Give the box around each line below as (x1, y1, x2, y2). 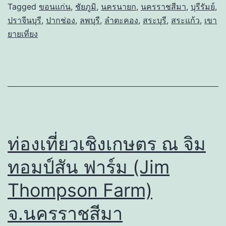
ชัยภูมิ (75, 2, 96, 12)
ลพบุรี (80, 15, 100, 26)
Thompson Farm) (8, 179, 152, 202)
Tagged (8, 2, 39, 12)
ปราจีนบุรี (8, 15, 41, 26)
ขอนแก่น (39, 2, 71, 12)
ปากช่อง (46, 15, 75, 26)
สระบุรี (143, 15, 166, 26)
